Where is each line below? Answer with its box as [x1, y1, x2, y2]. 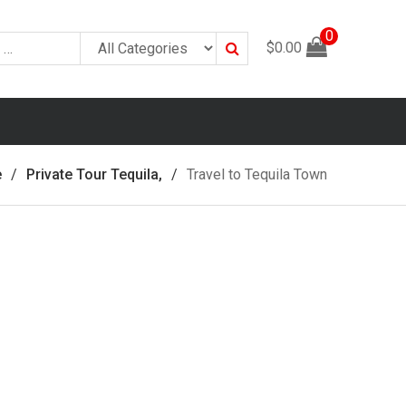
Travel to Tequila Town [187, 166, 327, 183]
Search [224, 30, 268, 47]
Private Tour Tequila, [26, 166, 162, 183]
